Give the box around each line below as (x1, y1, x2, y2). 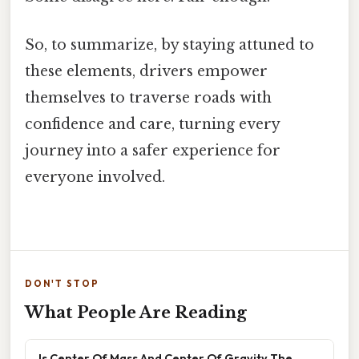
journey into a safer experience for (25, 141, 280, 159)
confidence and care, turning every (25, 115, 280, 133)
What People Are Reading (25, 302, 247, 322)
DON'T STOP (25, 277, 99, 289)
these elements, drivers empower (25, 62, 268, 80)
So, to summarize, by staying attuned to (25, 35, 314, 54)
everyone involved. (25, 167, 165, 186)
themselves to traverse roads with (25, 88, 272, 107)
